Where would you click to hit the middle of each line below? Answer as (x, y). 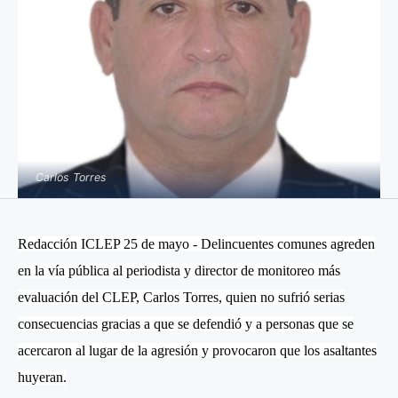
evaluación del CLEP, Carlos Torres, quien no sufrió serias (181, 298)
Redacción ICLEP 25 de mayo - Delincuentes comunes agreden (196, 244)
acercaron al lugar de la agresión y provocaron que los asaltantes (197, 351)
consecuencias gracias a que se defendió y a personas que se (186, 324)
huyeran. (42, 378)
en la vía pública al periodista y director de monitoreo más (179, 271)
